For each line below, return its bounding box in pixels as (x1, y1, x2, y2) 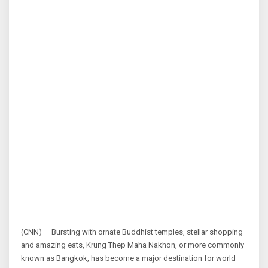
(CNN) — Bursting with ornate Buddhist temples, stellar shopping (21, 227, 243, 236)
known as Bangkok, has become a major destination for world (21, 253, 236, 263)
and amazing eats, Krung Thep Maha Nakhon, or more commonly (21, 240, 244, 249)
